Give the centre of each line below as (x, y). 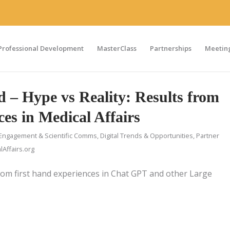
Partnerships (171, 48)
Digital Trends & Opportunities (147, 136)
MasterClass (117, 48)
